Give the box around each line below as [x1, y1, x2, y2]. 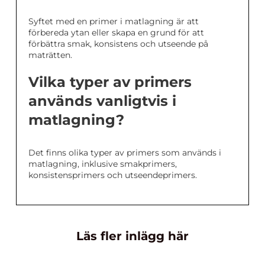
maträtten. [28, 50, 72, 61]
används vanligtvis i [28, 92, 176, 110]
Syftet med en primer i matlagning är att [28, 16, 199, 27]
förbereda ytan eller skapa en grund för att [28, 27, 204, 38]
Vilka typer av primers [28, 73, 192, 91]
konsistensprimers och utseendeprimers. [28, 170, 197, 181]
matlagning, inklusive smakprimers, [28, 159, 177, 170]
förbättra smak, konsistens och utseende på [28, 38, 208, 50]
